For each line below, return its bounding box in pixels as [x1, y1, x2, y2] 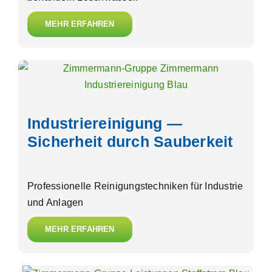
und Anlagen [27, 197, 84, 208]
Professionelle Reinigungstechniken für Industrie [27, 181, 243, 192]
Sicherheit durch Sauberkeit [27, 133, 233, 151]
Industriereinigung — [27, 115, 182, 132]
